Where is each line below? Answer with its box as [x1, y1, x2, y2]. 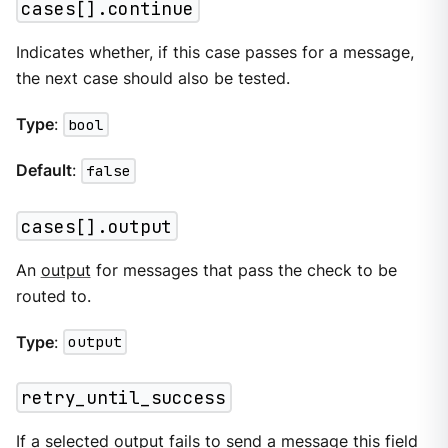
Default [15, 161, 72, 181]
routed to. [15, 286, 91, 306]
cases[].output [21, 214, 173, 238]
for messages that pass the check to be [90, 260, 397, 280]
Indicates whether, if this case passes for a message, [15, 42, 414, 62]
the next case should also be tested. [15, 68, 290, 88]
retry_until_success [21, 385, 226, 409]
